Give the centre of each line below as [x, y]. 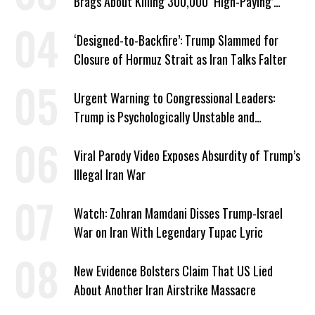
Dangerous [99, 136]
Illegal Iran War [110, 175]
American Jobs [108, 21]
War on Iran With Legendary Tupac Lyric [168, 232]
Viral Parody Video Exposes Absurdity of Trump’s [187, 156]
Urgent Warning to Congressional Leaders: [174, 98]
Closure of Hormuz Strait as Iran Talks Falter [180, 59]
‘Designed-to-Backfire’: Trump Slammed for [176, 40]
